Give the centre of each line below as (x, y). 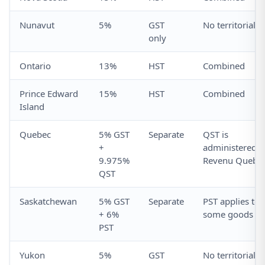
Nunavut (37, 25)
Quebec (35, 135)
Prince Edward (49, 94)
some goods (228, 214)
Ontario (35, 66)
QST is (216, 135)
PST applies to (231, 201)
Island (32, 107)
